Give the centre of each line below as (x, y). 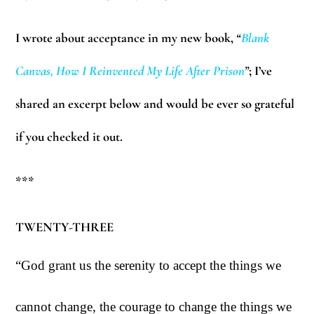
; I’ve (261, 70)
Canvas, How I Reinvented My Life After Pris (124, 70)
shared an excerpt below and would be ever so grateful (155, 103)
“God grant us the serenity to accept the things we (149, 266)
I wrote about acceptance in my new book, (126, 37)
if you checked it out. (69, 136)
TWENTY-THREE (65, 227)
